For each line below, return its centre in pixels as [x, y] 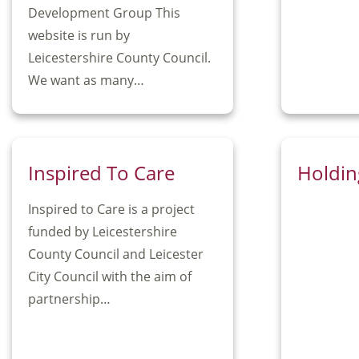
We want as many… [86, 81]
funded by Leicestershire [103, 232]
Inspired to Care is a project [111, 210]
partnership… [69, 299]
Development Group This [104, 13]
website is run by [79, 36]
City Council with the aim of [110, 277]
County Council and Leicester [116, 254]
